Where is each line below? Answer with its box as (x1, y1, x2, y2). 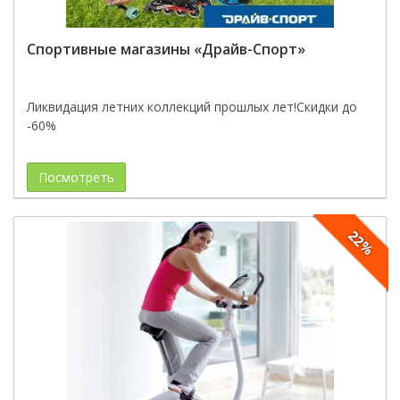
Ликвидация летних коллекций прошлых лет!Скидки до (27, 98, 357, 115)
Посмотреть (38, 169, 114, 186)
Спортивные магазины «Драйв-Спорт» (27, 39, 305, 59)
